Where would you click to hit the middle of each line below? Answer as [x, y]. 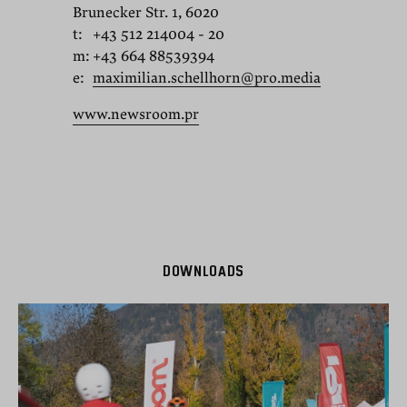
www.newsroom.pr [136, 114]
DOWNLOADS [203, 272]
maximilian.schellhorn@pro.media [207, 78]
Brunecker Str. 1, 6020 [146, 12]
